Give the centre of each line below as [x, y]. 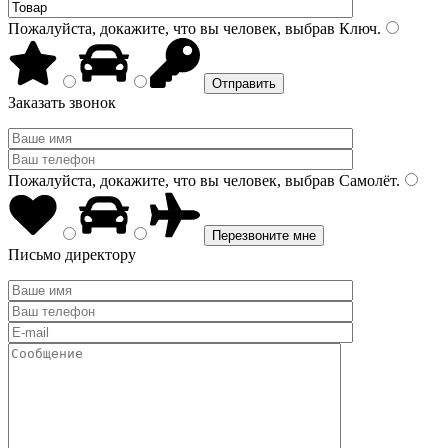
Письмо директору [72, 254]
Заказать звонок [62, 102]
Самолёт [365, 180]
